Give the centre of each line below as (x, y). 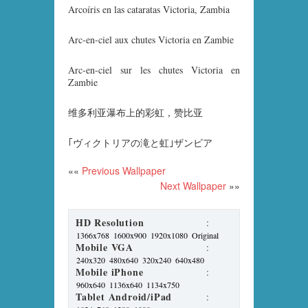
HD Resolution (110, 222)
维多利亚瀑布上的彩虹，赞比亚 (135, 112)
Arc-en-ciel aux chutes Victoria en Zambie (151, 39)
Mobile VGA (104, 247)
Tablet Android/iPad (124, 296)
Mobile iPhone (110, 272)
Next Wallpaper (193, 185)
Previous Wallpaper (122, 170)
